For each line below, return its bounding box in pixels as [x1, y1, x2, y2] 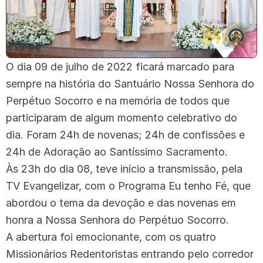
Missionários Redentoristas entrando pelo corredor [6, 247, 254, 260]
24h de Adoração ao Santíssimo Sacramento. [6, 145, 231, 158]
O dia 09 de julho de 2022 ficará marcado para [6, 60, 234, 73]
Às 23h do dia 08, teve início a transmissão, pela [6, 162, 242, 175]
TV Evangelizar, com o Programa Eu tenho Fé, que [6, 179, 251, 192]
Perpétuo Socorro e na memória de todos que [6, 94, 230, 107]
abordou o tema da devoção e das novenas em [6, 196, 236, 209]
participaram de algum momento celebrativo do [6, 111, 237, 124]
